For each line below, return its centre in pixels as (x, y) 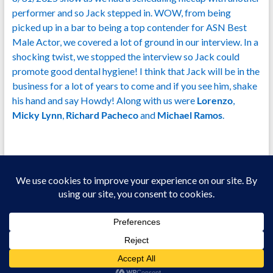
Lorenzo (214, 100)
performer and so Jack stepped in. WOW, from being (121, 12)
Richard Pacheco (102, 115)
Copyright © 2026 (95, 244)
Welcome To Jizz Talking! (165, 244)
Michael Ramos (190, 115)
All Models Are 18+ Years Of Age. (136, 255)
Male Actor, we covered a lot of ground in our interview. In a (135, 41)
